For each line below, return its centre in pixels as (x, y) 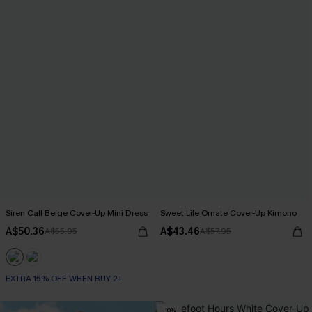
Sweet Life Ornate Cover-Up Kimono (228, 213)
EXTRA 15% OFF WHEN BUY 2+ (64, 279)
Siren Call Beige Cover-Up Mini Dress (77, 213)
